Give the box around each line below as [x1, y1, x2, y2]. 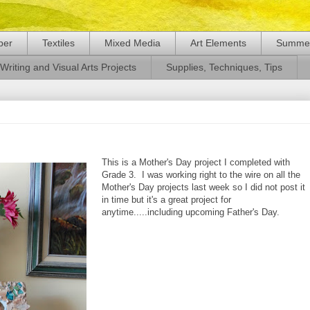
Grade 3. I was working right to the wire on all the [102, 169, 300, 180]
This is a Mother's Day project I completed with [102, 156, 290, 167]
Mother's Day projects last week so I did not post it [102, 181, 305, 192]
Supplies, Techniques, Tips [166, 62, 282, 73]
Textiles [42, 37, 75, 49]
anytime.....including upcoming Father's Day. [102, 206, 280, 217]
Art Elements [190, 37, 246, 49]
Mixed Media [104, 37, 161, 49]
